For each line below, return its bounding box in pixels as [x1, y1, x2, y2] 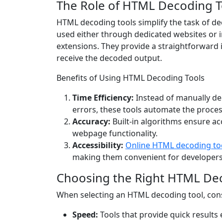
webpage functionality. [72, 128, 158, 139]
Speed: [72, 209, 98, 221]
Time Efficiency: [72, 92, 134, 104]
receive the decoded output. [56, 53, 162, 64]
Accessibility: [72, 140, 123, 151]
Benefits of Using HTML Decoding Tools [56, 72, 205, 84]
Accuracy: [72, 116, 111, 127]
